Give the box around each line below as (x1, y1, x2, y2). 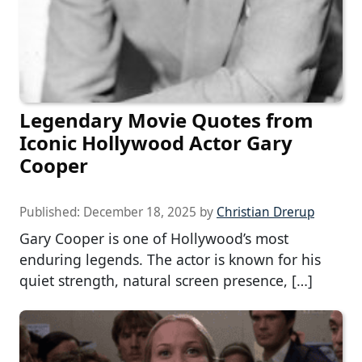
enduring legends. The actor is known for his (19, 249, 321, 269)
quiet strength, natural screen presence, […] (19, 270, 313, 290)
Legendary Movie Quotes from (19, 106, 314, 133)
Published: (19, 203, 83, 221)
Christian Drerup (217, 203, 314, 221)
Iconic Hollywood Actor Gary (19, 128, 293, 156)
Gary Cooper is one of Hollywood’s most (19, 228, 288, 248)
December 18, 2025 (83, 203, 196, 221)
